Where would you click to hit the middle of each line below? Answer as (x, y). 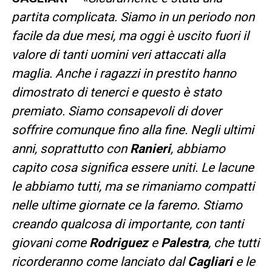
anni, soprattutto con (70, 148)
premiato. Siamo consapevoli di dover (116, 111)
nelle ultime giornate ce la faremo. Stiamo (127, 205)
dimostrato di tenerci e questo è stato (116, 92)
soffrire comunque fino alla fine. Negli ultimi (132, 130)
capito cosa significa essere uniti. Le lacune (132, 167)
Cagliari (210, 261)
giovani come (50, 243)
